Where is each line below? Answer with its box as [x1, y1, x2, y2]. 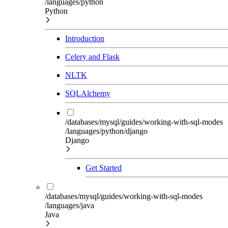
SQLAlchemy [65, 89, 110, 98]
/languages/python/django [65, 127, 148, 135]
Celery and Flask [65, 52, 120, 61]
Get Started [85, 163, 122, 172]
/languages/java [45, 201, 94, 210]
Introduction [65, 34, 104, 43]
